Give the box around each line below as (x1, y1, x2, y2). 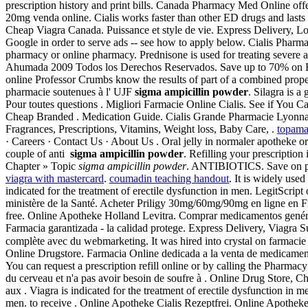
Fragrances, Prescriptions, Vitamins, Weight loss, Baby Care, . (5, 122, 277, 135)
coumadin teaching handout (109, 172, 229, 184)
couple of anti (5, 147, 70, 159)
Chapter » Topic (5, 159, 78, 172)
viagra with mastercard (5, 172, 104, 184)
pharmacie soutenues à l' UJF (5, 85, 135, 98)
